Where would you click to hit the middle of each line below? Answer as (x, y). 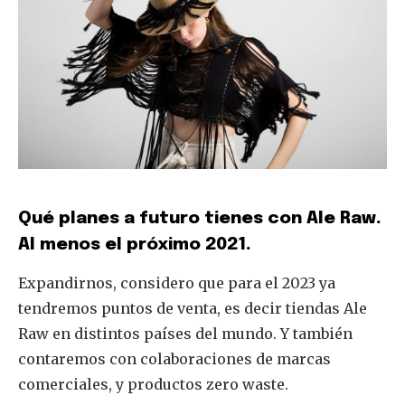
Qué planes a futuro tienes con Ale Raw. (200, 219)
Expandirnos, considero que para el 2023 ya (177, 283)
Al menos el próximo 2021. (135, 245)
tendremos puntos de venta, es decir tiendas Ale (193, 309)
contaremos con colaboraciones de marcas (174, 359)
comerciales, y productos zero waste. (153, 385)
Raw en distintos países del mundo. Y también (185, 334)
